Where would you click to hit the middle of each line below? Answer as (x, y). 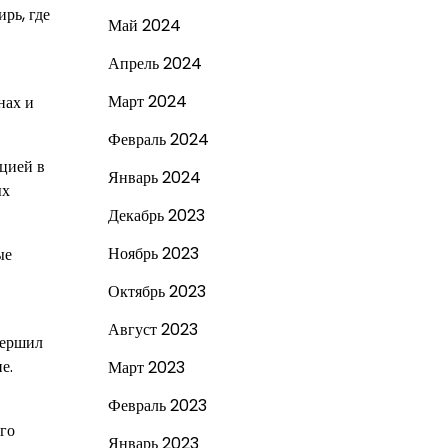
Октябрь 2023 (156, 291)
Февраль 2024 (158, 139)
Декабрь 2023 (156, 215)
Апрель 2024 (154, 63)
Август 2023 (152, 329)
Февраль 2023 (157, 405)
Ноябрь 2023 (153, 253)
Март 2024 (147, 101)
